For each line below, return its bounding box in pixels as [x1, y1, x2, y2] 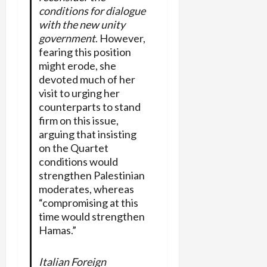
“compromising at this [38, 195, 138, 209]
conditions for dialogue [38, 4, 145, 17]
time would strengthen [38, 209, 145, 223]
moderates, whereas [38, 182, 134, 195]
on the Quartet [38, 141, 108, 154]
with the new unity [38, 17, 125, 31]
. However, [95, 31, 145, 45]
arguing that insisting [38, 127, 136, 141]
